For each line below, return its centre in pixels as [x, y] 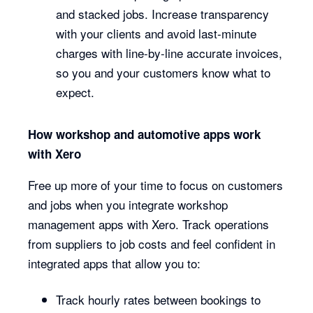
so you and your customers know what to [163, 72]
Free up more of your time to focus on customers [156, 185]
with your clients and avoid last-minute [156, 33]
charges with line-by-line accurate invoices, [169, 53]
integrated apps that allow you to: [116, 263]
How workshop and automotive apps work [145, 134]
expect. [75, 92]
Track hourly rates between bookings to [159, 299]
